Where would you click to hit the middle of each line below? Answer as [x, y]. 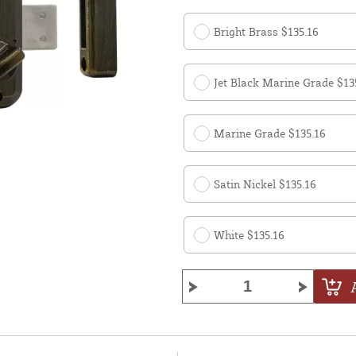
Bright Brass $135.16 [266, 32]
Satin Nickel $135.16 [265, 184]
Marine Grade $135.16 [270, 133]
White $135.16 [249, 235]
